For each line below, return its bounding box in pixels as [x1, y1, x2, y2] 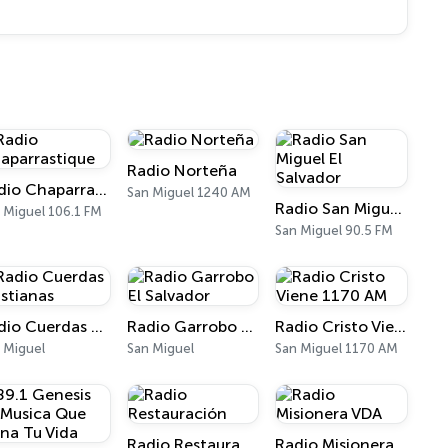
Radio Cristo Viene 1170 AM [394, 317, 407, 336]
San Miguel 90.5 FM [275, 223, 394, 238]
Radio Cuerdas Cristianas [91, 317, 104, 336]
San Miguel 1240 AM [126, 185, 251, 200]
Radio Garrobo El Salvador [240, 317, 253, 336]
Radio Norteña [126, 161, 237, 180]
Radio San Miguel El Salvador [390, 199, 403, 218]
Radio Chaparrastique [95, 180, 108, 199]
